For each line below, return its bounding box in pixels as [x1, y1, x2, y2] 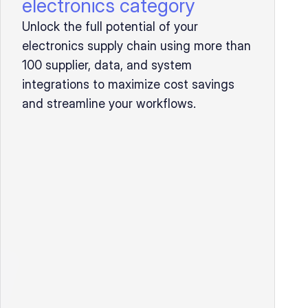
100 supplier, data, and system [22, 58, 192, 72]
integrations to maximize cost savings [22, 77, 234, 91]
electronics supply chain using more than [22, 38, 251, 53]
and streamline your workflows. [22, 96, 196, 111]
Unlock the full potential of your [22, 19, 198, 34]
